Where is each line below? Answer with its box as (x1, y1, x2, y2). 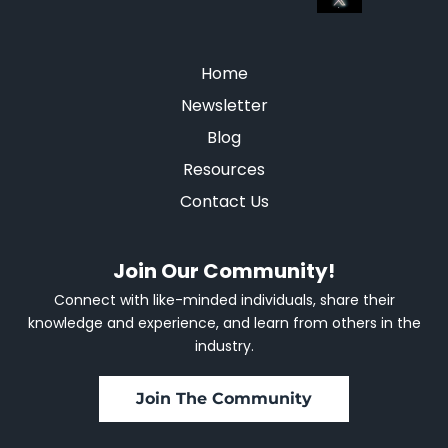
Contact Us (179, 190, 269, 214)
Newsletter (180, 94, 268, 118)
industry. (194, 336, 254, 357)
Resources (183, 158, 265, 182)
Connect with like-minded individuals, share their (53, 290, 395, 311)
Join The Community (136, 389, 312, 409)
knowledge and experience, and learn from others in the (27, 313, 421, 334)
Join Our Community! (113, 257, 335, 286)
